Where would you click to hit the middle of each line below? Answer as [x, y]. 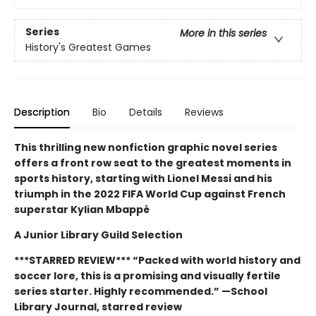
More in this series [223, 34]
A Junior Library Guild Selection [98, 235]
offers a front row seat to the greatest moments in [153, 163]
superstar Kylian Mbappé [82, 209]
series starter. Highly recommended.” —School [141, 291]
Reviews [204, 112]
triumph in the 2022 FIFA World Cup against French [150, 194]
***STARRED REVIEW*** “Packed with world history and [157, 260]
